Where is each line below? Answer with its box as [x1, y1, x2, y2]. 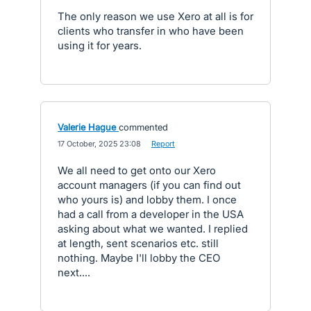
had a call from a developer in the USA [58, 207, 244, 221]
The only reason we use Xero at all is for [58, 9, 253, 23]
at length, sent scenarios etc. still [58, 236, 219, 250]
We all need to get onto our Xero [58, 163, 216, 177]
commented [119, 121, 168, 133]
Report [151, 138, 175, 149]
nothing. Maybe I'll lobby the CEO [58, 251, 220, 264]
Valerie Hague [58, 121, 116, 133]
